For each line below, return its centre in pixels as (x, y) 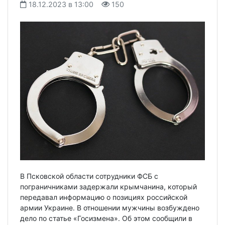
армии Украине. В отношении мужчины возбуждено (110, 207)
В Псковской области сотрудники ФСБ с (89, 176)
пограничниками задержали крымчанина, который (108, 186)
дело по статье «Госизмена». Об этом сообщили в (106, 218)
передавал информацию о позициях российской (104, 197)
